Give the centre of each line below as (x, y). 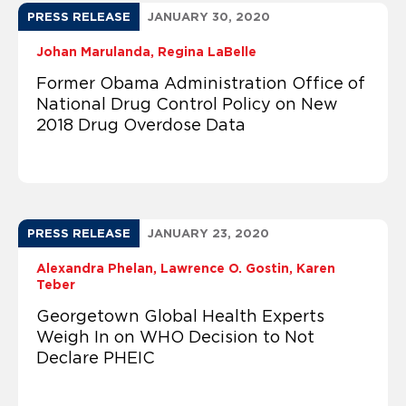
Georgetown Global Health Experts (180, 316)
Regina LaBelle (207, 51)
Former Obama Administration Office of (201, 83)
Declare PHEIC (96, 358)
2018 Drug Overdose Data (141, 125)
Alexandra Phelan (95, 268)
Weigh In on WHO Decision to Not (175, 337)
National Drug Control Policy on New (187, 104)
